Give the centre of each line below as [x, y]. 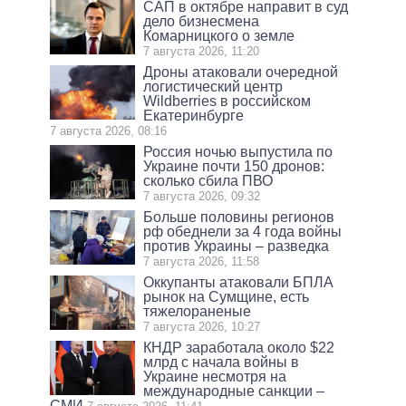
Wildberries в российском [227, 101]
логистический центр [213, 87]
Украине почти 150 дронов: [234, 167]
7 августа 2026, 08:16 [108, 131]
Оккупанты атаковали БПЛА [239, 283]
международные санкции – [234, 391]
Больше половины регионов [239, 217]
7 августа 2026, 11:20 [202, 52]
